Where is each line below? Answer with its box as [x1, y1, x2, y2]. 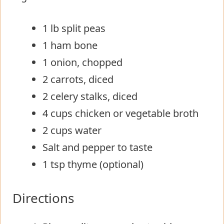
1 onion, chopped [42, 55, 122, 69]
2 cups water [42, 123, 101, 137]
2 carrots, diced [42, 72, 113, 86]
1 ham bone [42, 38, 97, 52]
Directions [12, 188, 74, 207]
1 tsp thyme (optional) [42, 157, 143, 171]
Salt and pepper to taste [42, 140, 152, 154]
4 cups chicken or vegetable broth [42, 106, 198, 120]
